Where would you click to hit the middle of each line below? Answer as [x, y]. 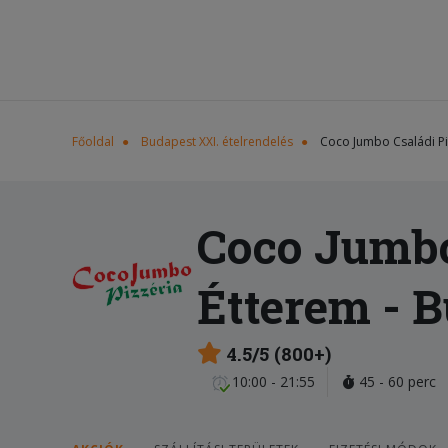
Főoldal [93, 141]
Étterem [284, 306]
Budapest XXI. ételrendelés [217, 141]
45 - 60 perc [395, 382]
